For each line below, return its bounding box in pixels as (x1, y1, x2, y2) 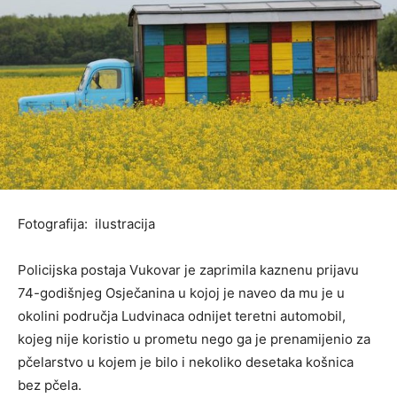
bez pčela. (18, 376, 82, 393)
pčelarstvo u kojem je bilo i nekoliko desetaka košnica (18, 353, 354, 370)
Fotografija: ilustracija (18, 214, 155, 232)
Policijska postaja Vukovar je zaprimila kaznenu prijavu (18, 261, 359, 278)
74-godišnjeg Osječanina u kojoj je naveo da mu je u (18, 284, 345, 301)
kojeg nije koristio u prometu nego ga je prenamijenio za (18, 330, 370, 347)
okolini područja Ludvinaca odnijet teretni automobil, (18, 307, 346, 324)
